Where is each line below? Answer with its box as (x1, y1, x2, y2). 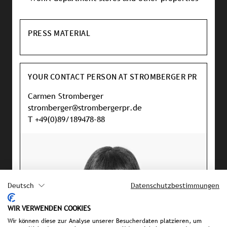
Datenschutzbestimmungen (131, 180, 219, 190)
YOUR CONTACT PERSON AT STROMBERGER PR (28, 71, 197, 82)
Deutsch (8, 180, 34, 190)
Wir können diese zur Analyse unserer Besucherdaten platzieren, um (8, 216, 202, 225)
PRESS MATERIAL (28, 27, 90, 39)
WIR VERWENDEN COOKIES (8, 204, 91, 213)
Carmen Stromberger (28, 90, 103, 102)
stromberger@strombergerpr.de (28, 102, 142, 113)
